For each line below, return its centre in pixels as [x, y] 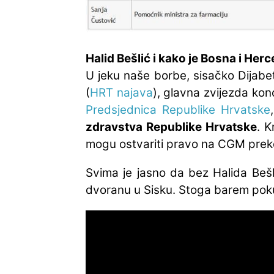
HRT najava [121, 93]
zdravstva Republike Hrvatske [172, 127]
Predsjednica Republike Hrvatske [178, 110]
